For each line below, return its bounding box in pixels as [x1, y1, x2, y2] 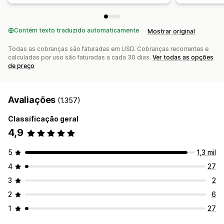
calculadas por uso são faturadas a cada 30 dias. [8, 53, 152, 61]
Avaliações [8, 94, 58, 105]
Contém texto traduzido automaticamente [14, 26, 139, 34]
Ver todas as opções [152, 53, 213, 61]
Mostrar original [147, 27, 195, 35]
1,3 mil [196, 148, 216, 157]
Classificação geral [8, 114, 78, 123]
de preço [8, 62, 34, 70]
